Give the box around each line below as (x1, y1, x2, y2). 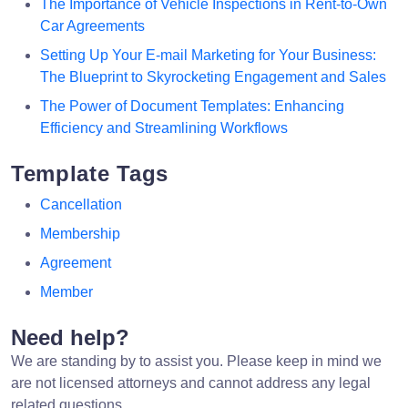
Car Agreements (40, 17, 145, 34)
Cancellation (40, 196, 122, 212)
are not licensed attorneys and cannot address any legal (11, 374, 371, 391)
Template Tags (11, 160, 169, 186)
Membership (40, 225, 120, 241)
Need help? (11, 324, 129, 350)
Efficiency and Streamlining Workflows (40, 119, 288, 136)
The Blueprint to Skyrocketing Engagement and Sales (40, 68, 386, 85)
